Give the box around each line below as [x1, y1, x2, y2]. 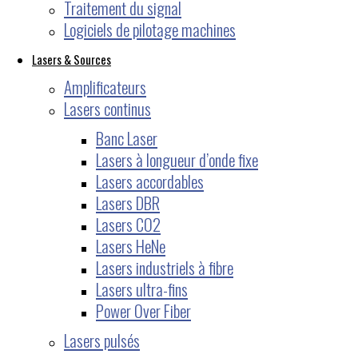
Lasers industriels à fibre [96, 254, 233, 280]
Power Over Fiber [96, 297, 191, 323]
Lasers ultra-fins [96, 276, 188, 301]
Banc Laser [96, 125, 157, 150]
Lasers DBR [96, 189, 160, 215]
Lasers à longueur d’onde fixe [96, 146, 258, 172]
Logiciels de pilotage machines [64, 16, 236, 42]
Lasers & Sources [32, 50, 111, 68]
